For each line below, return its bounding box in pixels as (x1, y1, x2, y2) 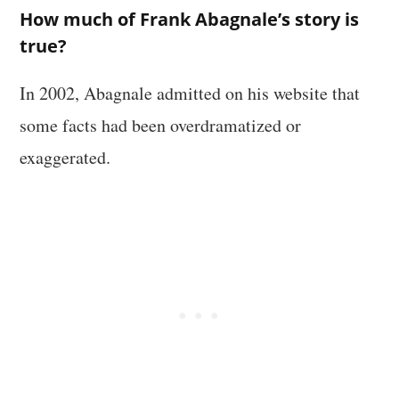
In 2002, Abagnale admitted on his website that (20, 80, 361, 105)
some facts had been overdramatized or (20, 112, 302, 137)
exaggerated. (20, 144, 111, 169)
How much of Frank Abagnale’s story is (20, 6, 360, 31)
